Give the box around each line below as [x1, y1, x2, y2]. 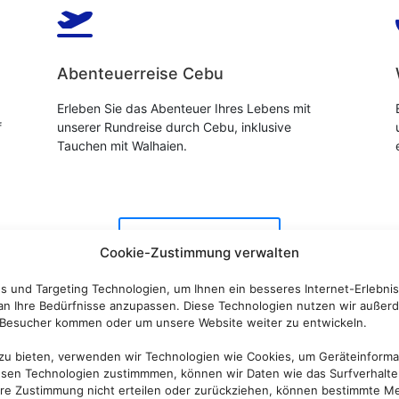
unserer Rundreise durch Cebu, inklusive [56, 119, 291, 135]
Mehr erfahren [138, 228, 261, 250]
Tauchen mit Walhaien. [56, 138, 187, 154]
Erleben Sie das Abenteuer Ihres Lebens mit [56, 101, 311, 117]
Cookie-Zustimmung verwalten [99, 244, 299, 261]
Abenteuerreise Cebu [56, 64, 224, 84]
